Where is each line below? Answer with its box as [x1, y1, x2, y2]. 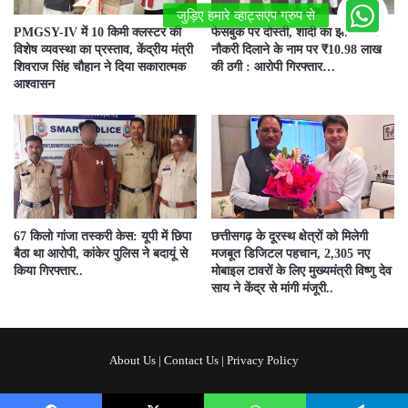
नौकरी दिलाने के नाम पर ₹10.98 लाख [211, 43, 382, 57]
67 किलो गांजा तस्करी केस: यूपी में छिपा [14, 229, 191, 243]
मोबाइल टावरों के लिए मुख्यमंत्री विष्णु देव [211, 263, 392, 278]
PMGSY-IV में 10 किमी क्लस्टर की [14, 25, 181, 40]
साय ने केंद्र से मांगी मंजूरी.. [211, 280, 333, 295]
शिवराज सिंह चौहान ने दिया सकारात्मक [14, 60, 186, 75]
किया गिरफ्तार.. [14, 263, 83, 278]
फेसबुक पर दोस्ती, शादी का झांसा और [211, 25, 378, 40]
